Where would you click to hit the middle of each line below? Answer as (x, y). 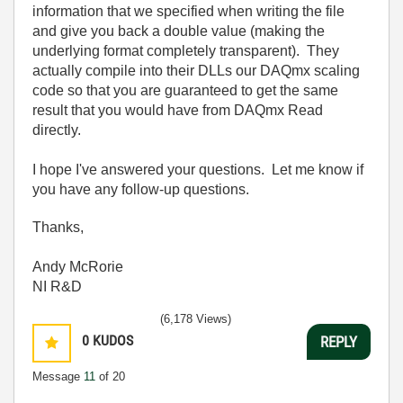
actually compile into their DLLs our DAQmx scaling (196, 71)
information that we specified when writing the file (188, 11)
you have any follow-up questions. (141, 189)
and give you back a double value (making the (179, 31)
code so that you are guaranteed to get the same (185, 90)
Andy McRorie (78, 267)
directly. (57, 130)
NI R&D (57, 287)
